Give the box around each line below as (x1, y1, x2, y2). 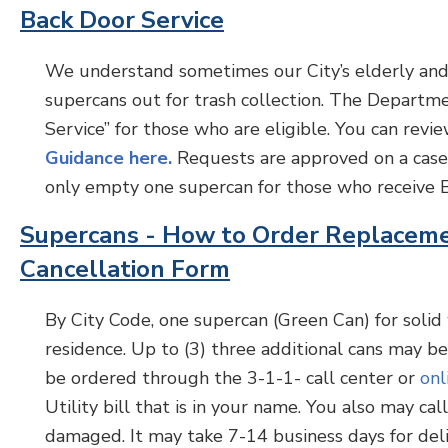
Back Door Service (20, 4, 224, 36)
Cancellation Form (20, 253, 230, 285)
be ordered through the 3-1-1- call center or (45, 366, 420, 390)
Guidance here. (45, 146, 172, 170)
